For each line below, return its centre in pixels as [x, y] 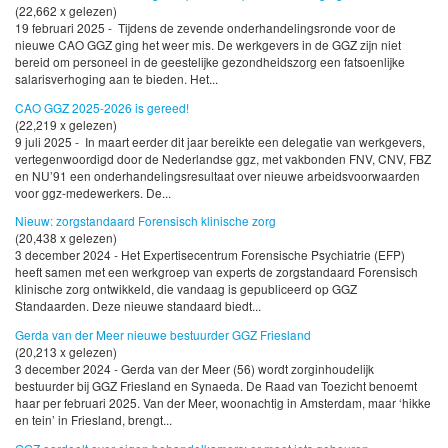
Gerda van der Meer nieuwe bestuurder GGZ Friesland [163, 335]
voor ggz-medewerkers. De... [93, 192]
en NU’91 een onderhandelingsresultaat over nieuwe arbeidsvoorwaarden [217, 175]
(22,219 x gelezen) [66, 124]
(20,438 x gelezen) [66, 238]
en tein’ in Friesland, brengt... [93, 420]
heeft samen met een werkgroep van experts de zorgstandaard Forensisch [216, 272]
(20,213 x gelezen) [66, 352]
